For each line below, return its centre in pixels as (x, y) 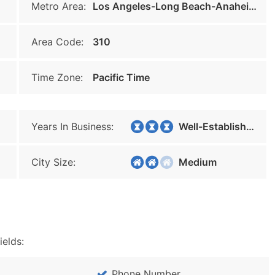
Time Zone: (57, 77)
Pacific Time (121, 77)
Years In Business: (72, 126)
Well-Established (209, 126)
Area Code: (57, 42)
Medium (194, 162)
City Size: (53, 162)
